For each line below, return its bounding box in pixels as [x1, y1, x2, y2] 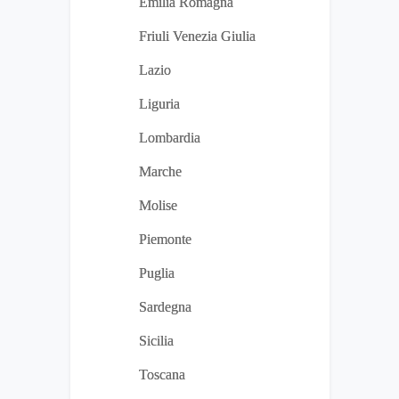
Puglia [139, 265, 175, 281]
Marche [139, 164, 182, 180]
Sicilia [139, 333, 174, 349]
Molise [139, 198, 177, 214]
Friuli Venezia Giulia [139, 28, 256, 45]
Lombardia [139, 130, 200, 146]
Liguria [139, 96, 180, 112]
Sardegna [139, 299, 191, 315]
